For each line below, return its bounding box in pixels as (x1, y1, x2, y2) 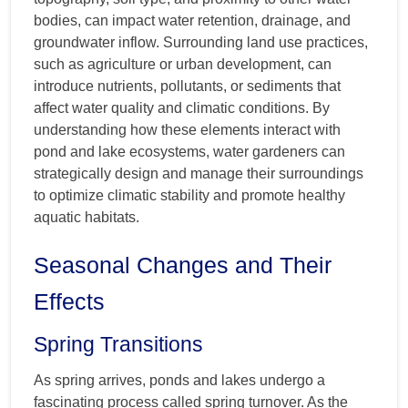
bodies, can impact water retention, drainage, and (34, 12, 351, 28)
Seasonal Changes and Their (34, 251, 331, 278)
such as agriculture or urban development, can (34, 56, 331, 72)
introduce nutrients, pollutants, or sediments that (34, 77, 341, 94)
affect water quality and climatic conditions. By (34, 99, 330, 116)
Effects (34, 288, 105, 314)
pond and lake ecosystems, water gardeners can (34, 143, 345, 159)
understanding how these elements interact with (34, 121, 341, 138)
